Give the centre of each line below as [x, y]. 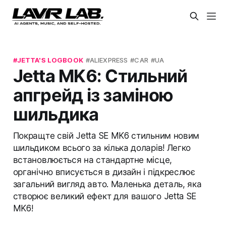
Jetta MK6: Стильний [100, 75]
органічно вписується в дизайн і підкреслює [104, 172]
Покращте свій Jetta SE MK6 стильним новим [106, 135]
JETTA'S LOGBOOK [50, 60]
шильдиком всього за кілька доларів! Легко [102, 147]
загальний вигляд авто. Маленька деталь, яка [107, 184]
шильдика [56, 114]
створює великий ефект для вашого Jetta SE [105, 196]
